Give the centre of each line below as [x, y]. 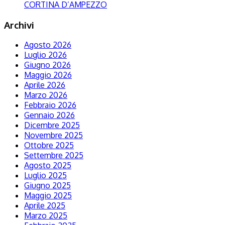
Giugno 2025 [47, 186]
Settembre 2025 [54, 155]
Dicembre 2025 [52, 125]
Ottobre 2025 [49, 145]
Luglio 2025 [45, 176]
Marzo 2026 [46, 95]
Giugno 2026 [47, 65]
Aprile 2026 [45, 85]
